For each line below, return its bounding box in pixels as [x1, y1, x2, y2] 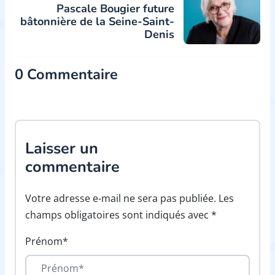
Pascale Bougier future [56, 1, 174, 17]
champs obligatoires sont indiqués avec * [25, 207, 217, 222]
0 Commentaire [15, 64, 118, 85]
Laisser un [25, 137, 98, 160]
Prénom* [25, 234, 68, 248]
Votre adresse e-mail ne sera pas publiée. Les [25, 191, 234, 205]
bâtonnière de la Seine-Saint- [20, 14, 174, 29]
